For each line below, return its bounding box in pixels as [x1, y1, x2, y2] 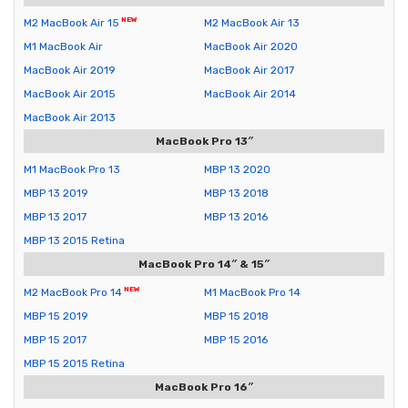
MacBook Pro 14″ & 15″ [138, 258, 270, 271]
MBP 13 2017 [24, 210, 87, 224]
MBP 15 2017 [24, 333, 87, 347]
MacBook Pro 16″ [155, 381, 253, 394]
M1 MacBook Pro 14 [204, 286, 301, 300]
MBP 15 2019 [24, 310, 88, 323]
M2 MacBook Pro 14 [24, 286, 122, 300]
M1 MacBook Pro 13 [24, 163, 120, 177]
